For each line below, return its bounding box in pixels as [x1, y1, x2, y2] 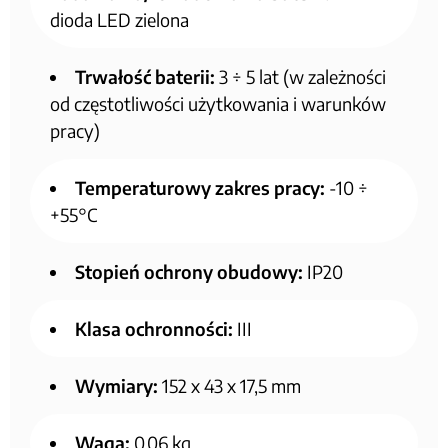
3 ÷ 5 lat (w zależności [215, 64, 386, 88]
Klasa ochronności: [75, 316, 233, 340]
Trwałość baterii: [75, 64, 215, 88]
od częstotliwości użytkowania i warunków [50, 91, 386, 115]
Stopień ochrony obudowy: [75, 259, 303, 283]
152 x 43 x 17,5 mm [158, 373, 301, 397]
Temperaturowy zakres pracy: [75, 175, 325, 199]
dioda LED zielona [50, 7, 189, 31]
